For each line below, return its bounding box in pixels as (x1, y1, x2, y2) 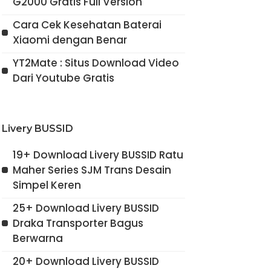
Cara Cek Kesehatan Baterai (12, 17, 162, 32)
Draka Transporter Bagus (12, 215, 143, 230)
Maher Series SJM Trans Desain (12, 162, 171, 177)
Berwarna (12, 230, 63, 246)
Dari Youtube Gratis (12, 70, 114, 85)
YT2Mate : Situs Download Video (12, 55, 179, 70)
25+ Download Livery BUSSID (12, 200, 159, 215)
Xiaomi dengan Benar (12, 32, 127, 47)
